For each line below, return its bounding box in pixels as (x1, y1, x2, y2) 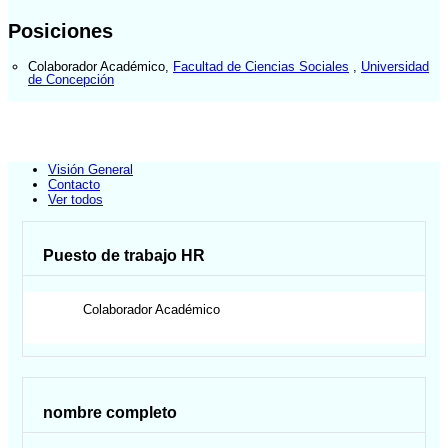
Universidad (361, 58, 429, 74)
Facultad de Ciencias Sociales (173, 58, 349, 74)
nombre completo (43, 403, 178, 421)
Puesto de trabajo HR (43, 247, 206, 265)
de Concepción (28, 71, 114, 87)
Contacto (48, 177, 100, 193)
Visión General (48, 162, 133, 178)
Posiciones (8, 19, 113, 42)
